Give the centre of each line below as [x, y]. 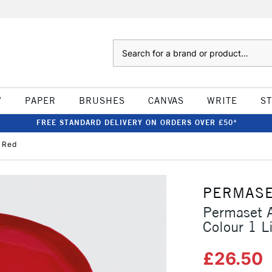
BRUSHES [102, 100]
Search [125, 46]
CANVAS [166, 100]
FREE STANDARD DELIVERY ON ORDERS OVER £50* [137, 122]
